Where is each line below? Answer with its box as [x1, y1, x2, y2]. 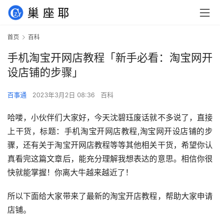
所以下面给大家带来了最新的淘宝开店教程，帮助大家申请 [7, 191, 213, 201]
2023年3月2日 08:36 [32, 91, 97, 99]
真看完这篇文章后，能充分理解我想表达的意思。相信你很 [7, 154, 213, 164]
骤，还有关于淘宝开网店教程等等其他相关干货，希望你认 [7, 140, 213, 150]
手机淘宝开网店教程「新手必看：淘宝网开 [7, 51, 213, 64]
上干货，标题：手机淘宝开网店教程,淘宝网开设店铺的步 [7, 126, 213, 137]
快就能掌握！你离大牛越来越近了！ [7, 167, 133, 178]
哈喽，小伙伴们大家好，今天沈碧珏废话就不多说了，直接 [7, 112, 213, 123]
